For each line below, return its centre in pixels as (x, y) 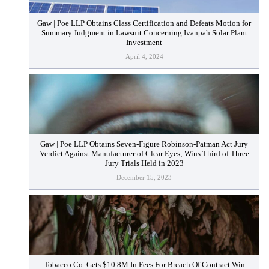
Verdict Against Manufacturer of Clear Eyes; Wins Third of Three (144, 154)
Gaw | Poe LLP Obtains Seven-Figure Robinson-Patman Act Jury (144, 144)
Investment (144, 43)
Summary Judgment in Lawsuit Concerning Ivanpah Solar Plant (144, 33)
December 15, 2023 (144, 177)
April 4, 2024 (144, 56)
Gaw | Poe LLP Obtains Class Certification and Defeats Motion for (144, 24)
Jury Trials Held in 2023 (144, 164)
